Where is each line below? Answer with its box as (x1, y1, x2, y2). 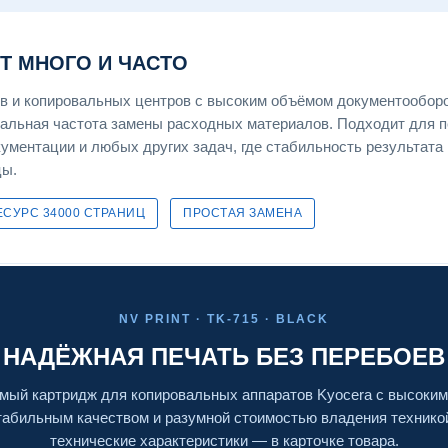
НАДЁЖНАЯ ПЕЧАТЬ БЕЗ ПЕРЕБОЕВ (3, 343, 445, 371)
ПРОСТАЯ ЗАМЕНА (183, 207, 302, 220)
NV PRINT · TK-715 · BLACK (119, 312, 329, 327)
